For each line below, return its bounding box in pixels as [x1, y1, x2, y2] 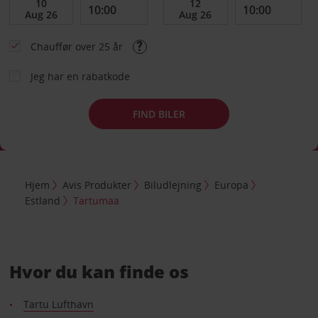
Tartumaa [73, 193, 120, 207]
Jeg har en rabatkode [30, 70, 130, 83]
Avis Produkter [62, 177, 132, 192]
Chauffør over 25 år [30, 40, 126, 53]
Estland [25, 193, 61, 207]
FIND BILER [133, 106, 185, 121]
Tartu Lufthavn [23, 297, 94, 311]
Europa [214, 177, 249, 192]
